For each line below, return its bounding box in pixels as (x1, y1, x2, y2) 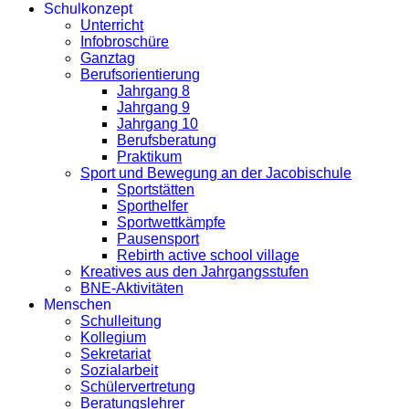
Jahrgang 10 (117, 116, 198, 131)
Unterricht (80, 17, 143, 33)
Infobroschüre (80, 34, 169, 49)
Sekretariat (80, 346, 151, 362)
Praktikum (117, 149, 182, 164)
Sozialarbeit (80, 362, 158, 378)
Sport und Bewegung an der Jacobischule (80, 165, 351, 181)
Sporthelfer (117, 198, 188, 214)
